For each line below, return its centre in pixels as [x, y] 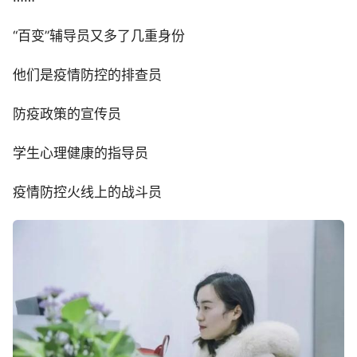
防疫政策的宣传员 [67, 114]
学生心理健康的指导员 [80, 153]
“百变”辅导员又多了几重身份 [99, 36]
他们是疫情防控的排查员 [87, 75]
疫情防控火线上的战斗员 [87, 192]
